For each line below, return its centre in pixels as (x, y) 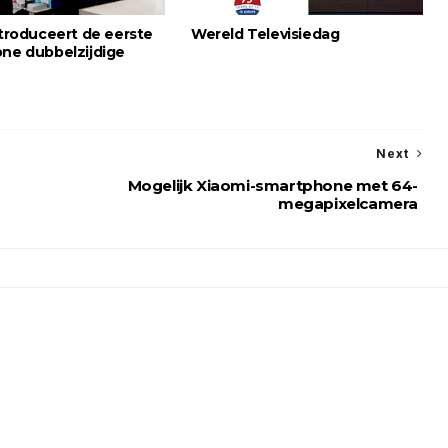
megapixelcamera (348, 203)
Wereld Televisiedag (265, 34)
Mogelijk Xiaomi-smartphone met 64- (272, 185)
